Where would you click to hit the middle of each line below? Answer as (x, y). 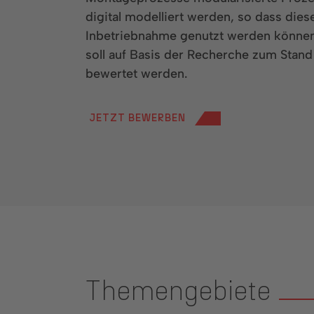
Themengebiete (182, 292)
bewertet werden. (136, 74)
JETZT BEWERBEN (137, 118)
